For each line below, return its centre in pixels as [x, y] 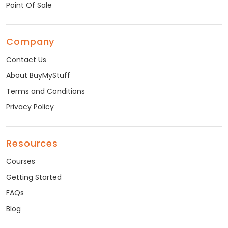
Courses [21, 162]
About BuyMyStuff [38, 76]
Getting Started [34, 177]
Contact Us [26, 60]
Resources [32, 144]
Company [31, 42]
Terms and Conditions [46, 91]
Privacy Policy [30, 107]
